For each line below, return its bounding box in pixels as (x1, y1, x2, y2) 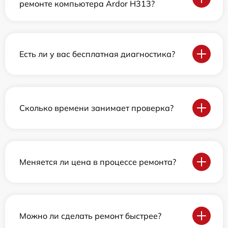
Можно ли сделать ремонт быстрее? (19, 210, 161, 221)
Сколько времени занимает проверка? (19, 102, 174, 113)
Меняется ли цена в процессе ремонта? (19, 156, 176, 167)
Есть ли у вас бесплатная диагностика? (19, 48, 175, 59)
